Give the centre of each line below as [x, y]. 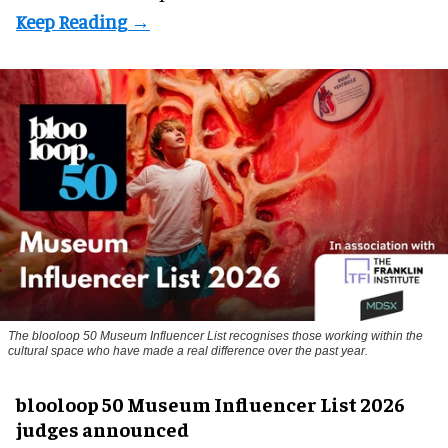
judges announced [102, 429]
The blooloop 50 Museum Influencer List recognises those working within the [215, 336]
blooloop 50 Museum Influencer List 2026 [210, 404]
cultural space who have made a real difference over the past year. [188, 351]
